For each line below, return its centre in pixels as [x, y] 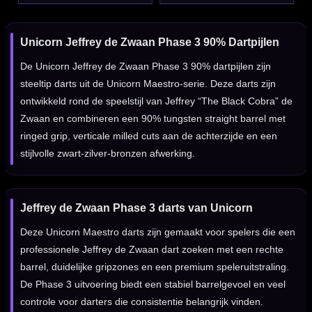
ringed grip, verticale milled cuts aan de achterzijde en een [149, 136]
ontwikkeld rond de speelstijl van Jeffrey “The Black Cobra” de [156, 101]
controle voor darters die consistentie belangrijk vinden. [142, 302]
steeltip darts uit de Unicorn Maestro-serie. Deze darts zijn [148, 84]
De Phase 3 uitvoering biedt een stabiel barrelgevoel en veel [153, 284]
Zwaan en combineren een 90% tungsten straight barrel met [153, 119]
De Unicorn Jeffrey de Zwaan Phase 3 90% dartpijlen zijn [146, 67]
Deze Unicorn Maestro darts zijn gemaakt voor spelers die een [158, 232]
